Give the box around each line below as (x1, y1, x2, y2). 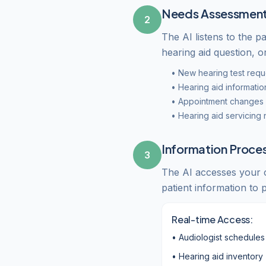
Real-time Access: (172, 213, 253, 226)
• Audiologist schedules (172, 232, 265, 242)
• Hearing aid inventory (172, 251, 263, 261)
